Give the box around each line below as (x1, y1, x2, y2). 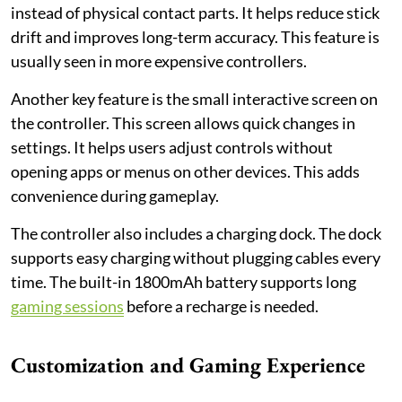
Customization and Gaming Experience (11, 350, 365, 379)
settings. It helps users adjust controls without (11, 136, 333, 157)
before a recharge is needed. (124, 295, 319, 316)
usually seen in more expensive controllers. (11, 50, 307, 71)
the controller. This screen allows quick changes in (11, 112, 355, 133)
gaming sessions (11, 295, 124, 316)
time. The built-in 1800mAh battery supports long (11, 271, 356, 292)
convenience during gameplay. (11, 185, 219, 205)
